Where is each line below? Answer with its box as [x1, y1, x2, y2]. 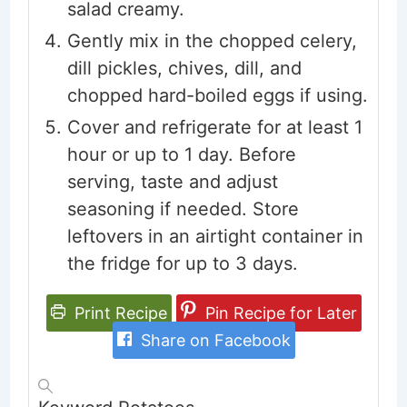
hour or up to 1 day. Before [66, 144, 296, 166]
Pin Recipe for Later [200, 303, 357, 323]
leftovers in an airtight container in [66, 225, 363, 248]
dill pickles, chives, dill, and [66, 57, 302, 80]
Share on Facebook [135, 331, 291, 351]
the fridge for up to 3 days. [66, 253, 298, 275]
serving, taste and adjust [66, 171, 278, 194]
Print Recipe [69, 303, 167, 323]
